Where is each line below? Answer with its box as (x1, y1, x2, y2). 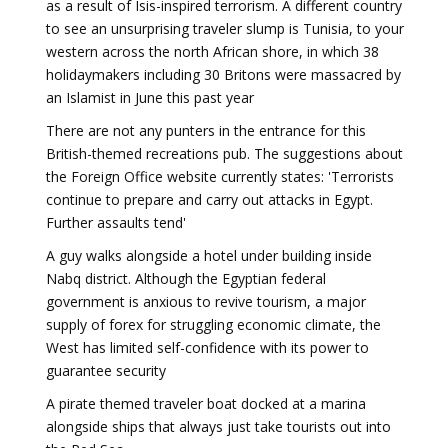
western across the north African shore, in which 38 (46, 42, 379, 61)
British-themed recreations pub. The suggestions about (46, 144, 403, 163)
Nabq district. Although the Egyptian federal (46, 269, 326, 288)
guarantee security (46, 361, 166, 380)
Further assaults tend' (46, 213, 186, 232)
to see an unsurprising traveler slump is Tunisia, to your (46, 19, 404, 38)
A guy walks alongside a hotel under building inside (46, 246, 372, 265)
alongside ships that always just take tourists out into (46, 417, 391, 436)
